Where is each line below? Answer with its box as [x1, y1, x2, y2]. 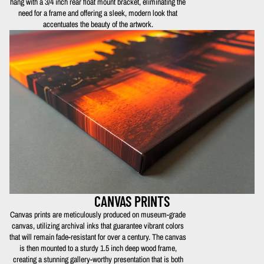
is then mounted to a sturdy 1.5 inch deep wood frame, [19, 242, 177, 253]
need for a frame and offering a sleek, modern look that [18, 8, 177, 19]
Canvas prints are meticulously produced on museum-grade [10, 209, 186, 220]
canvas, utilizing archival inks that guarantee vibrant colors [12, 220, 184, 231]
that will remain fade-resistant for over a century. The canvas [9, 231, 186, 242]
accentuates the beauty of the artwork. [42, 19, 153, 30]
